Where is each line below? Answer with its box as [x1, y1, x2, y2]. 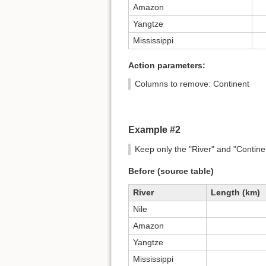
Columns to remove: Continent [134, 79, 249, 89]
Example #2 [128, 124, 180, 135]
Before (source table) [128, 166, 214, 176]
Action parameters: [128, 61, 205, 71]
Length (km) [211, 188, 260, 198]
